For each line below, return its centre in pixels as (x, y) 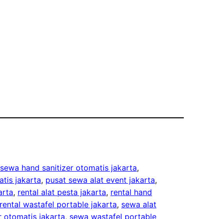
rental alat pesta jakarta (62, 192)
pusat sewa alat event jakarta (100, 180)
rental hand (131, 192)
